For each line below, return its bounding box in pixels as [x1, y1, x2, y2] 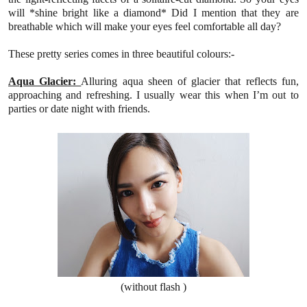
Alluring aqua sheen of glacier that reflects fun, [81, 75, 299, 87]
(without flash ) [120, 280, 186, 293]
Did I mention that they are [171, 6, 299, 19]
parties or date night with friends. [8, 102, 150, 114]
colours [197, 47, 228, 60]
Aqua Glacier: [8, 75, 82, 87]
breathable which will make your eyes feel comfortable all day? [8, 20, 281, 32]
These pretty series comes [8, 47, 119, 60]
